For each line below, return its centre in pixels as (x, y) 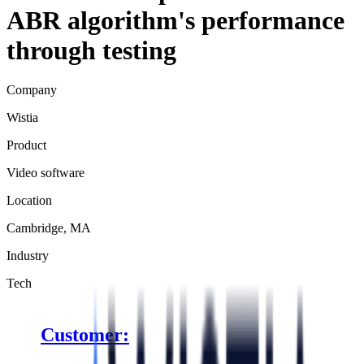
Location (29, 201)
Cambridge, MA (49, 228)
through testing (91, 50)
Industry (28, 256)
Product (26, 145)
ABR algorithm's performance (175, 20)
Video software (45, 173)
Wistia (22, 118)
